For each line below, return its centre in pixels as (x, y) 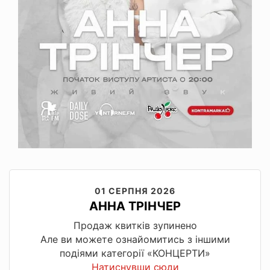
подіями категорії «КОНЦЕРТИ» (135, 253)
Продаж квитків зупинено (135, 225)
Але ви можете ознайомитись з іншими (135, 239)
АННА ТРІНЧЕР (135, 206)
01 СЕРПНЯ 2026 (135, 190)
